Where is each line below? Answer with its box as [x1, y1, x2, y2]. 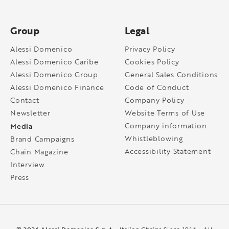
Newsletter [10, 108, 51, 118]
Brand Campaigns [10, 134, 75, 144]
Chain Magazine [10, 147, 68, 156]
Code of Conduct [125, 82, 189, 92]
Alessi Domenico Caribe [10, 57, 99, 66]
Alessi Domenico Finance [10, 82, 104, 92]
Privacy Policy [125, 44, 175, 54]
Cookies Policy [125, 57, 179, 66]
